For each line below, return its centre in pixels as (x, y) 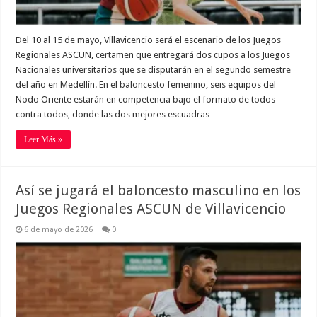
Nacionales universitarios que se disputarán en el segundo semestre (154, 70)
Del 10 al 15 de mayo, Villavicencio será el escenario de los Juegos (149, 40)
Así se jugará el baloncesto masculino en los (158, 191)
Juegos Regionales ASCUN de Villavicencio (151, 209)
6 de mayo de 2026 (59, 230)
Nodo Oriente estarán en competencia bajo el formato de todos (146, 100)
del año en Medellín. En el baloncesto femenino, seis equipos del (146, 85)
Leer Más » (44, 140)
